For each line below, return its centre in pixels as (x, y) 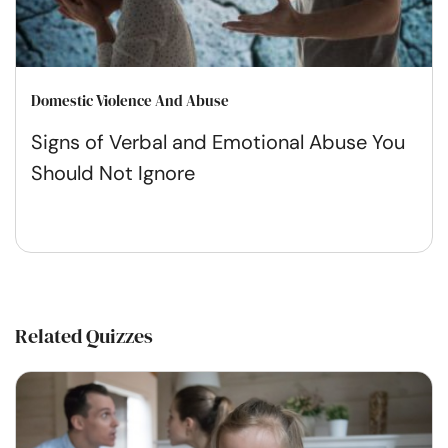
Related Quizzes (84, 335)
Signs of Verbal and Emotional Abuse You (218, 141)
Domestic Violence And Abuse (130, 100)
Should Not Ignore (113, 172)
